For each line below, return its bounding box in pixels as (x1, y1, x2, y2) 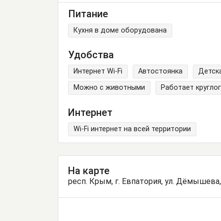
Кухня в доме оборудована (74, 26, 167, 35)
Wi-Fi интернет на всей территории (74, 125, 191, 134)
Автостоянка (138, 67, 183, 76)
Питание (68, 7, 108, 20)
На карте (68, 164, 110, 177)
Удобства (68, 49, 114, 61)
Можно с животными (74, 83, 145, 92)
